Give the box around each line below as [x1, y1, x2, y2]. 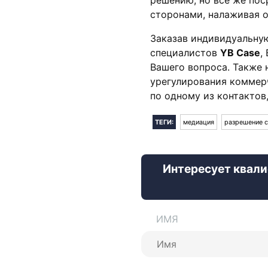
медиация [183, 117, 214, 126]
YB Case [220, 46, 260, 59]
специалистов [150, 46, 220, 59]
